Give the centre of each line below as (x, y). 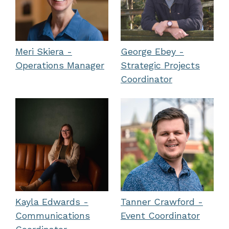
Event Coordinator (160, 215)
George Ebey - (152, 51)
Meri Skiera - (44, 51)
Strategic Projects (160, 65)
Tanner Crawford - (162, 202)
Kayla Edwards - (52, 202)
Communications (53, 215)
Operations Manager (60, 65)
